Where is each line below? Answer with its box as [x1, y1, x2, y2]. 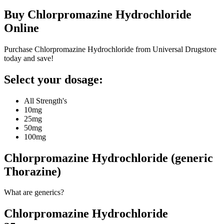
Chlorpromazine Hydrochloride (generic [4, 151, 213, 164]
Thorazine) [4, 164, 61, 178]
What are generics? [4, 188, 64, 197]
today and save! [4, 53, 53, 62]
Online [4, 21, 39, 34]
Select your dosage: [4, 72, 103, 86]
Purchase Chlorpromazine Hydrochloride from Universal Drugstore [4, 44, 216, 53]
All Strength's [24, 96, 67, 105]
